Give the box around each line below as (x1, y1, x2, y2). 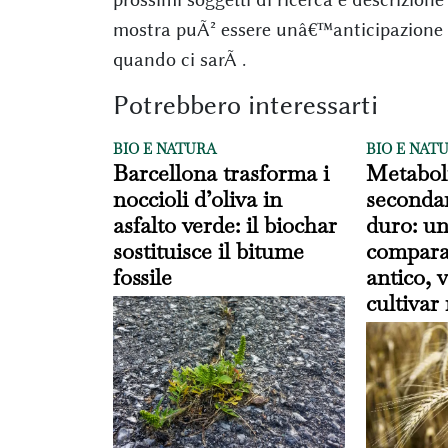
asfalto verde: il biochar (112, 211, 337, 239)
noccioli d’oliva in (112, 185, 282, 213)
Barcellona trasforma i (112, 159, 329, 187)
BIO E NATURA (112, 140, 216, 158)
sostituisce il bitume (112, 237, 304, 265)
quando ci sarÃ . (112, 48, 246, 71)
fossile (112, 263, 172, 291)
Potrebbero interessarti (112, 89, 378, 121)
